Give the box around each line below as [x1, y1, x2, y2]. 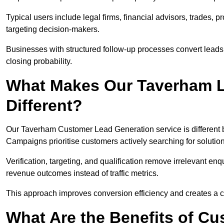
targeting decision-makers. [6, 25, 99, 34]
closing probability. [6, 57, 72, 66]
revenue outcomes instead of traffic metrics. [6, 169, 158, 178]
